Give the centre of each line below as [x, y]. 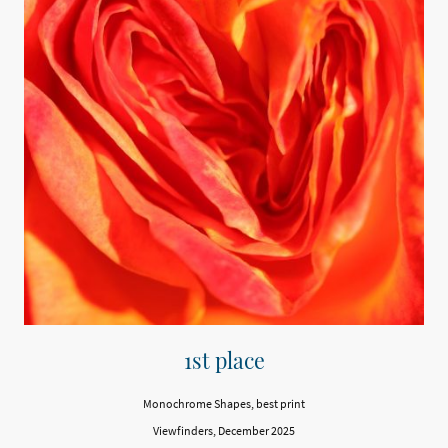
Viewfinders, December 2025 [224, 431]
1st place [224, 360]
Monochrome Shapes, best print [224, 403]
